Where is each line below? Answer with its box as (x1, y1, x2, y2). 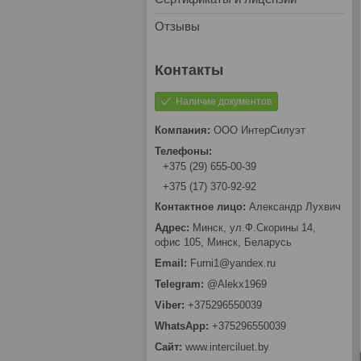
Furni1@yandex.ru (190, 257, 276, 270)
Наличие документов (176, 96, 272, 107)
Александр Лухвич (249, 201, 341, 214)
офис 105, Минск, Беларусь (155, 236, 292, 249)
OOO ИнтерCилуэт (214, 124, 305, 136)
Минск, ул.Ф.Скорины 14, (193, 222, 316, 234)
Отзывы (155, 19, 200, 33)
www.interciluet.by (185, 341, 269, 354)
